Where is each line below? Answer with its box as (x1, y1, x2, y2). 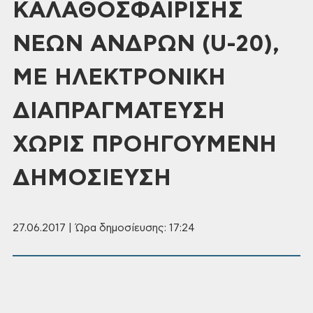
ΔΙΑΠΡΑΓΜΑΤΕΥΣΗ (13, 100, 225, 122)
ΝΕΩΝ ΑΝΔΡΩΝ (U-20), (13, 33, 279, 55)
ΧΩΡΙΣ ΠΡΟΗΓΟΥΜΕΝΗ (13, 133, 277, 156)
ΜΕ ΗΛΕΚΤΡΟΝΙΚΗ (13, 66, 226, 89)
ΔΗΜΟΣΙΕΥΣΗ (13, 167, 171, 189)
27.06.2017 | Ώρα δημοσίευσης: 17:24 (13, 223, 195, 233)
